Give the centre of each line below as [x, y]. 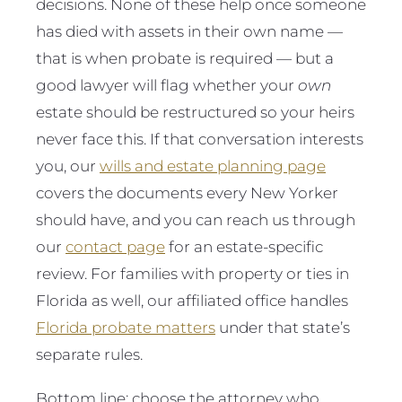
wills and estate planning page [213, 165]
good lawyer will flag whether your [167, 84]
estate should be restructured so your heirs [195, 111]
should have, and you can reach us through [196, 219]
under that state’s [283, 327]
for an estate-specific [244, 246]
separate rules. [89, 354]
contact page [115, 246]
